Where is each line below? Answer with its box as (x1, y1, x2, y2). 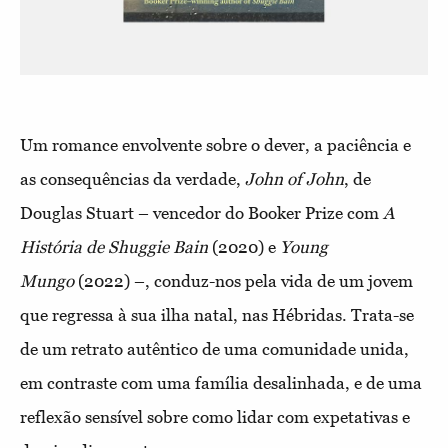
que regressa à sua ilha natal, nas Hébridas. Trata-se (20, 305, 414, 325)
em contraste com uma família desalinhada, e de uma (20, 373, 422, 393)
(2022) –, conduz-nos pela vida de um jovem (74, 271, 413, 291)
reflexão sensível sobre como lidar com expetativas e (20, 407, 410, 427)
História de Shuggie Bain (20, 237, 208, 257)
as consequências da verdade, (20, 169, 245, 189)
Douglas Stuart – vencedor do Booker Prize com (20, 203, 383, 223)
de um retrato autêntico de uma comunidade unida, (20, 339, 409, 359)
